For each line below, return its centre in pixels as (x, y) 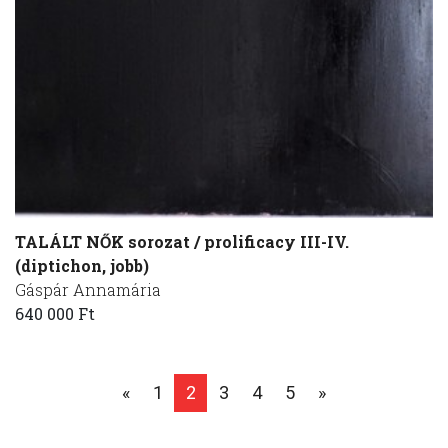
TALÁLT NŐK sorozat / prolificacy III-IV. (182, 241)
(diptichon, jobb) (82, 265)
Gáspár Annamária (88, 289)
